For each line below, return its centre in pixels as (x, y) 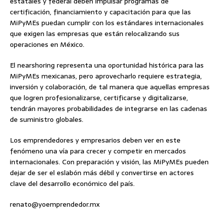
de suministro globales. (47, 119)
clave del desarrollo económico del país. (72, 183)
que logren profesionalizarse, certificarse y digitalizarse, (99, 97)
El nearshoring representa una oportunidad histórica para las (107, 65)
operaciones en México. (47, 44)
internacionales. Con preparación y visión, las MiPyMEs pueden (109, 162)
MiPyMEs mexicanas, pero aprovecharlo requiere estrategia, (106, 76)
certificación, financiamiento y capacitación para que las (100, 12)
